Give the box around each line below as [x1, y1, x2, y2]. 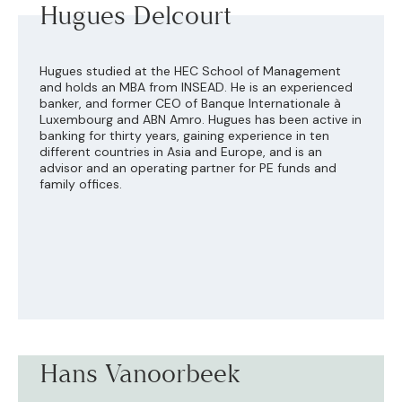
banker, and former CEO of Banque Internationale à [39, 95, 341, 112]
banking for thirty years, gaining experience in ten [39, 127, 329, 144]
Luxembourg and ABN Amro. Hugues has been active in [39, 111, 362, 128]
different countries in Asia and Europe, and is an [39, 144, 322, 161]
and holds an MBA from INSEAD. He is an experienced [39, 79, 353, 96]
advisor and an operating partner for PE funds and [39, 160, 336, 177]
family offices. [39, 176, 122, 193]
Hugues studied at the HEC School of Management [39, 63, 341, 80]
